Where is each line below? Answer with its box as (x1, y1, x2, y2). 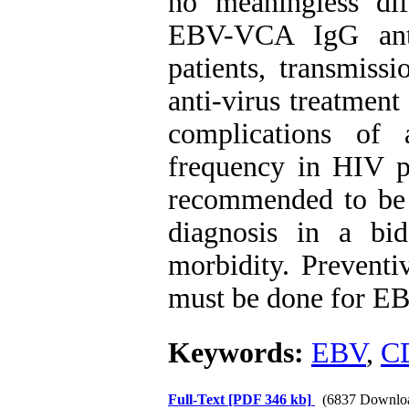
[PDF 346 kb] (228, 392, 311, 407)
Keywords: (168, 337, 311, 369)
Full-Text (168, 392, 228, 407)
